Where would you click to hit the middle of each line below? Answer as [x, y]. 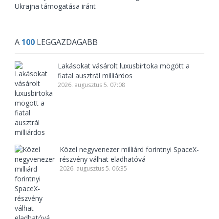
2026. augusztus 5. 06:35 [93, 169]
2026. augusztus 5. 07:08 [91, 85]
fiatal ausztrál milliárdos [95, 76]
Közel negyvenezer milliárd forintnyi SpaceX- [129, 150]
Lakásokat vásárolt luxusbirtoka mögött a [124, 66]
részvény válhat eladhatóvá [103, 159]
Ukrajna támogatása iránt [55, 6]
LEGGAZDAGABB [66, 42]
